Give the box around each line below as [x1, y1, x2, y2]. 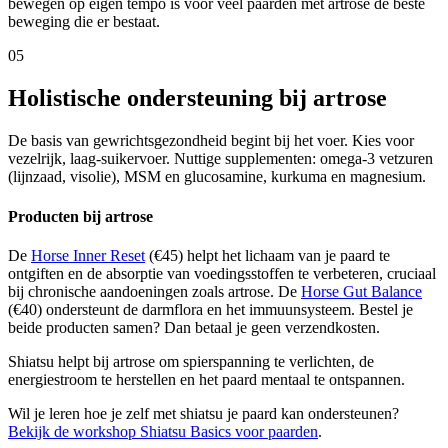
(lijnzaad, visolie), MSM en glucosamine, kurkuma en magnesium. [8, 168, 426, 186]
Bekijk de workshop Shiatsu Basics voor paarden [8, 422, 318, 440]
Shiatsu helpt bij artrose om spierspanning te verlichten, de [8, 352, 374, 370]
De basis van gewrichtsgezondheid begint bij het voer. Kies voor [8, 132, 414, 150]
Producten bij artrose [8, 207, 153, 225]
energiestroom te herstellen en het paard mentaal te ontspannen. [8, 370, 405, 388]
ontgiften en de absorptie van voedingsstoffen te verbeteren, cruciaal [8, 264, 436, 282]
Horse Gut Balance [301, 282, 422, 300]
